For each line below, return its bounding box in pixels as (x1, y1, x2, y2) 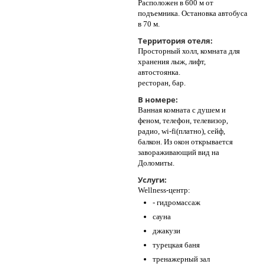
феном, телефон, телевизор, (138, 116, 228, 125)
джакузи (153, 226, 180, 235)
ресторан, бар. (138, 78, 186, 87)
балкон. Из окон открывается (138, 137, 233, 146)
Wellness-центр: (138, 186, 190, 194)
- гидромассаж (153, 198, 200, 207)
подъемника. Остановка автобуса (138, 9, 247, 18)
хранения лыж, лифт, (138, 57, 206, 66)
